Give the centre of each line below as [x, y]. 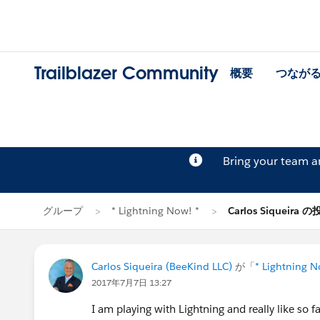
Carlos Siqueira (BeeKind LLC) [162, 266]
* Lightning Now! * [155, 211]
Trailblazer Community [126, 74]
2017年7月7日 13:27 [131, 282]
